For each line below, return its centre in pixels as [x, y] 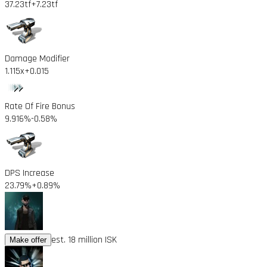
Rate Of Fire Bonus [40, 106]
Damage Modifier [37, 58]
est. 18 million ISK [84, 240]
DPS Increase [30, 173]
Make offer [28, 240]
